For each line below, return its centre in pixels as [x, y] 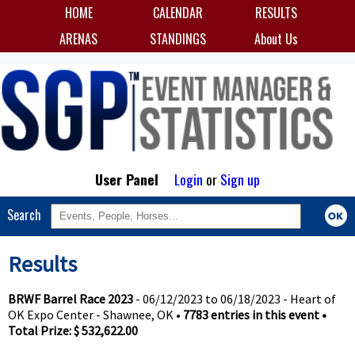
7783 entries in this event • [254, 315]
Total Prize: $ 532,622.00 [73, 331]
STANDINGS [177, 39]
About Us [277, 39]
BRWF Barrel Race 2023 [70, 299]
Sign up [240, 179]
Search [29, 214]
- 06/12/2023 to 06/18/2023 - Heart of [234, 299]
